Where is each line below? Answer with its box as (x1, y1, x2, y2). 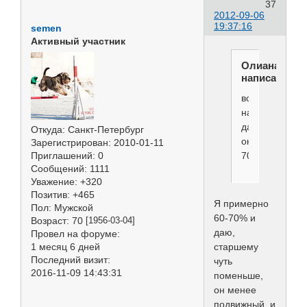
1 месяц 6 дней (31, 241, 100, 252)
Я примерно (214, 197, 269, 209)
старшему (214, 241, 258, 252)
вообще (241, 93, 277, 104)
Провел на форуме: (31, 228, 120, 239)
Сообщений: (31, 162, 87, 174)
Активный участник (31, 36, 125, 47)
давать (241, 121, 272, 133)
